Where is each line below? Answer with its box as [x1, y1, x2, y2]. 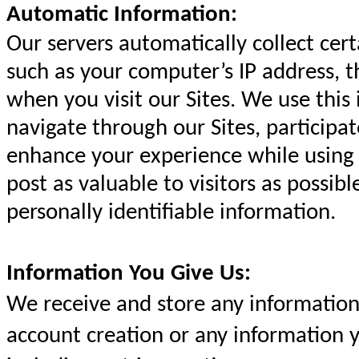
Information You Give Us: [6, 262, 251, 285]
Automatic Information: [6, 3, 237, 26]
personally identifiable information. [6, 201, 336, 224]
